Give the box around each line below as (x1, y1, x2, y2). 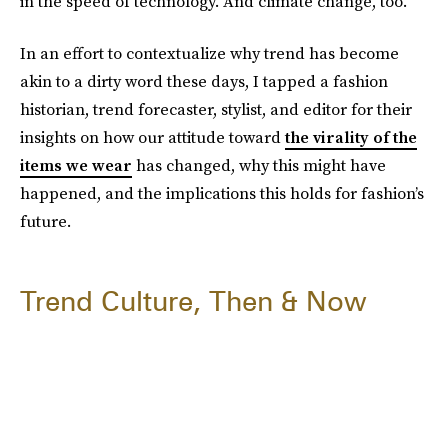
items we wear (20, 154, 132, 176)
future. (20, 210, 71, 232)
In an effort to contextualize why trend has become (20, 42, 399, 64)
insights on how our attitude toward (20, 126, 285, 148)
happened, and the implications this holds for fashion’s (20, 182, 424, 204)
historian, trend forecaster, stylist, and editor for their (20, 98, 412, 120)
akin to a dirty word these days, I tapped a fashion (20, 70, 388, 92)
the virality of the (285, 126, 417, 148)
